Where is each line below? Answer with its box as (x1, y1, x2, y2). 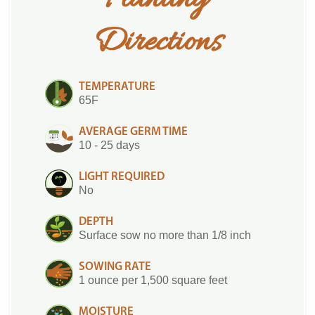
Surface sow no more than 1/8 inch (79, 229, 251, 241)
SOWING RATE (79, 260, 151, 273)
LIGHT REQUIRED (79, 170, 165, 183)
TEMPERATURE (79, 80, 155, 93)
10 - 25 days (79, 139, 140, 151)
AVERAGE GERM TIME (79, 125, 188, 138)
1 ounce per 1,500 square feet (79, 274, 227, 286)
